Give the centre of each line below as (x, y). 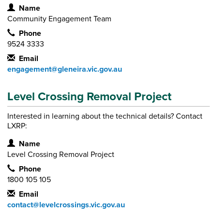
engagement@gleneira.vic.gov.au (65, 70)
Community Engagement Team (59, 19)
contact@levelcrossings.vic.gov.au (66, 205)
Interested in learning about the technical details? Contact (105, 116)
